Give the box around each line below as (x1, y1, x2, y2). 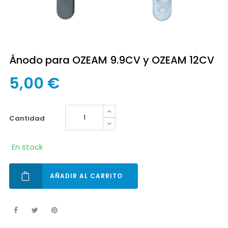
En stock (12, 141, 43, 152)
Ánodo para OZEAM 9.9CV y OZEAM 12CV (9, 53, 214, 67)
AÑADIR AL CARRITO (50, 172, 123, 180)
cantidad (15, 113, 45, 123)
